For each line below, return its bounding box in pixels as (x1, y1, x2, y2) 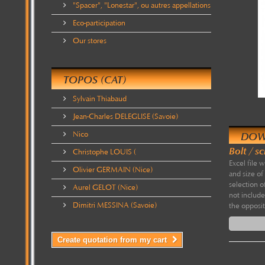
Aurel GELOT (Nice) (71, 183, 138, 192)
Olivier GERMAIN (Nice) (71, 165, 153, 174)
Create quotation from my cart (57, 235, 169, 244)
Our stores (71, 36, 106, 46)
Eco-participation (71, 18, 125, 28)
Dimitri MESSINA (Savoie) (71, 201, 157, 210)
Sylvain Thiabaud (71, 94, 127, 104)
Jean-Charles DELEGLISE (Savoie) (71, 112, 178, 121)
